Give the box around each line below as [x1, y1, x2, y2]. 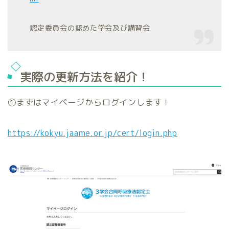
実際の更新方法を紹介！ [20, 68, 149, 85]
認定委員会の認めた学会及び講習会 [30, 23, 150, 34]
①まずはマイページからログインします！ [8, 96, 171, 108]
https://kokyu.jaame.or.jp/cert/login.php [8, 127, 177, 139]
